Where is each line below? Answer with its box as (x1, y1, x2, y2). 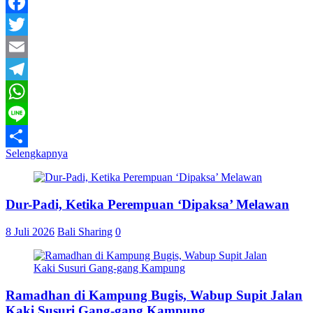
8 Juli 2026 (6, 225, 54, 238)
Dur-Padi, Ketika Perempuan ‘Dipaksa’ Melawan (6, 197, 289, 212)
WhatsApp (6, 108, 53, 120)
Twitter (6, 41, 37, 53)
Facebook (6, 18, 49, 31)
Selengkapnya (6, 147, 68, 160)
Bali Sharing (57, 225, 112, 238)
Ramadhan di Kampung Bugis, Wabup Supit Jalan (6, 287, 303, 303)
